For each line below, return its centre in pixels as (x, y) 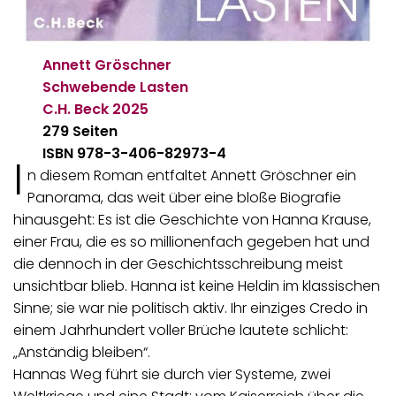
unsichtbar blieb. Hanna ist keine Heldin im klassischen (197, 286)
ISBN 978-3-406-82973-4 (135, 153)
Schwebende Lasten (116, 87)
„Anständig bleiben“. (82, 352)
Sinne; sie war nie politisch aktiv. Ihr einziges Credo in (190, 308)
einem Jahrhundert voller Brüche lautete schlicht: (181, 330)
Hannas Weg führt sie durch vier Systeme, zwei (172, 374)
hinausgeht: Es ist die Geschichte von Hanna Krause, (192, 219)
